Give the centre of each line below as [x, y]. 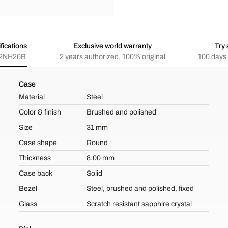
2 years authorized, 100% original [112, 57]
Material [32, 97]
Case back [36, 173]
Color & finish [40, 112]
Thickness [35, 158]
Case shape [38, 143]
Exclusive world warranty [112, 46]
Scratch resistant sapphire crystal [139, 204]
